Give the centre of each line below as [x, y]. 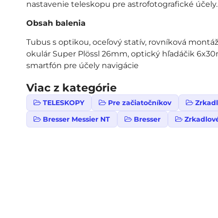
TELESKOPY [63, 103]
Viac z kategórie [71, 88]
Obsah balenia [56, 23]
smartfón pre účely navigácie [82, 65]
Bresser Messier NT [76, 119]
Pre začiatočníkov [139, 103]
